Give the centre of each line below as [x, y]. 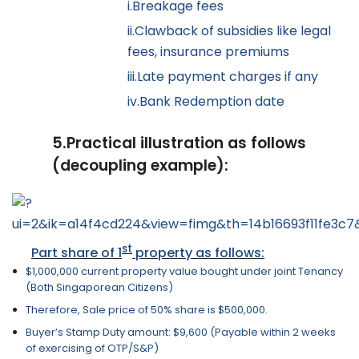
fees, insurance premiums [208, 52]
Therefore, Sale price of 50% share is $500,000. [146, 310]
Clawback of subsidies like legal [233, 31]
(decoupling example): [140, 166]
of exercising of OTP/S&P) [92, 348]
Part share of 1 [77, 253]
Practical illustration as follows [186, 143]
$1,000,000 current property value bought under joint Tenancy [184, 272]
